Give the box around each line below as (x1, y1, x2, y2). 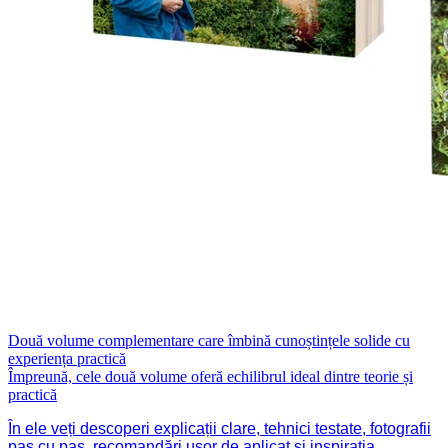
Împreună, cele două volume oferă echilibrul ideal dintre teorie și (8, 368, 413, 386)
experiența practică (8, 350, 126, 368)
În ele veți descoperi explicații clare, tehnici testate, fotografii (8, 420, 431, 438)
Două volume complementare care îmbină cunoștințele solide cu (8, 332, 410, 350)
